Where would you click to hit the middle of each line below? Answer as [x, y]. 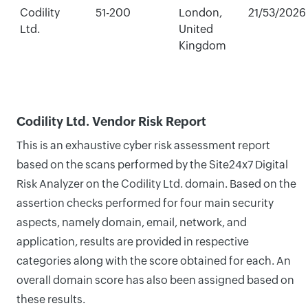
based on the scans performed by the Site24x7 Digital [152, 165]
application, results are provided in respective [133, 242]
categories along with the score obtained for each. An [154, 261]
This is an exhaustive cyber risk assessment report [143, 145]
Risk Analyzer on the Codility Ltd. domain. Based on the [156, 184]
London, [200, 13]
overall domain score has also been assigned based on [155, 280]
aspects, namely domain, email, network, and [132, 222]
